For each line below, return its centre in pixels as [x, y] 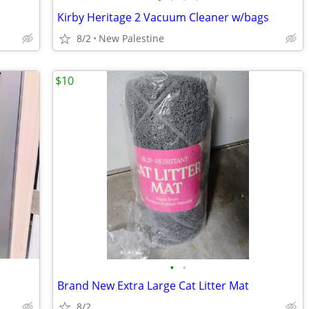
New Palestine [131, 38]
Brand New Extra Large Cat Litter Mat [153, 286]
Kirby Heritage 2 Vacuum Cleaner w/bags [163, 17]
